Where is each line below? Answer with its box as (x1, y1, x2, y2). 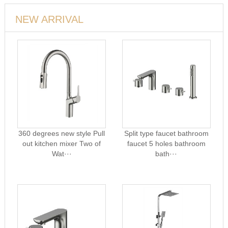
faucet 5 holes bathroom (127, 139, 206, 148)
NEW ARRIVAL (15, 14, 83, 25)
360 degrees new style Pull (18, 129, 105, 137)
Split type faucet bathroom (124, 129, 209, 137)
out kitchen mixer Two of (22, 139, 101, 148)
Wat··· (51, 150, 72, 158)
